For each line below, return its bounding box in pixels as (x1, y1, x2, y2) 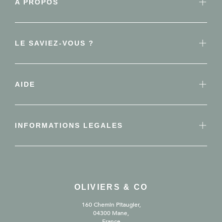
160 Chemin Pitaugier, (81, 201, 141, 209)
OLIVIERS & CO (74, 183, 148, 191)
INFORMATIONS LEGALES (15, 121, 123, 129)
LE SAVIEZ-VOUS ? (15, 39, 95, 47)
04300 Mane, (93, 209, 129, 217)
